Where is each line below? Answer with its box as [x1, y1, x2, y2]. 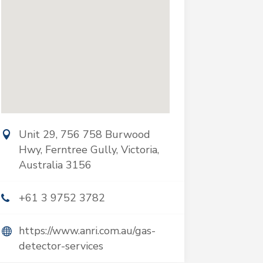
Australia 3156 [18, 158, 92, 172]
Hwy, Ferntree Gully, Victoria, [18, 143, 159, 157]
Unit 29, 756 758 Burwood [18, 127, 150, 141]
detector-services [18, 239, 103, 253]
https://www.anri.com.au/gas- [18, 224, 156, 238]
